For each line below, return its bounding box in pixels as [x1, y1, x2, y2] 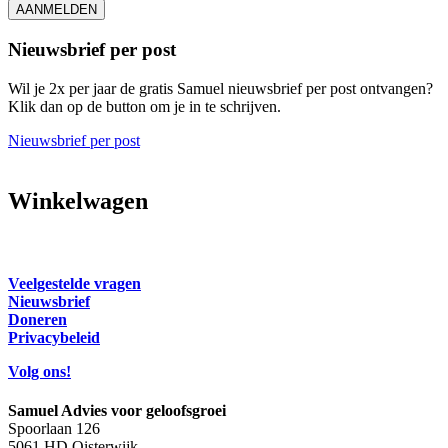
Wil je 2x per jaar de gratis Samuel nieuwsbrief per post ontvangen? [8, 79, 433, 97]
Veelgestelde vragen [8, 275, 141, 293]
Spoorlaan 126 [8, 420, 100, 438]
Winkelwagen [8, 187, 148, 214]
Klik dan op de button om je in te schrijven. [8, 97, 281, 115]
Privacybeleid [8, 329, 100, 347]
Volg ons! [8, 363, 71, 381]
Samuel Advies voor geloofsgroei [8, 402, 226, 420]
